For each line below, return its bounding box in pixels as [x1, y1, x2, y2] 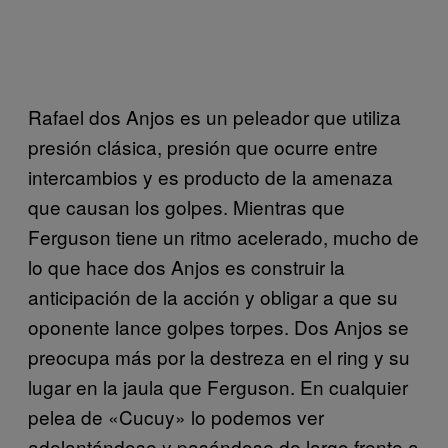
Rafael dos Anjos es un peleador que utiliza [28, 102, 401, 130]
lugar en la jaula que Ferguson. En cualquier [28, 372, 408, 400]
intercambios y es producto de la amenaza [28, 162, 393, 190]
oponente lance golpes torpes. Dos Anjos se [28, 312, 409, 340]
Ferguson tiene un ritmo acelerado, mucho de [28, 222, 419, 250]
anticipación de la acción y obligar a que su [28, 282, 398, 310]
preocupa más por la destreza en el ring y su [28, 342, 410, 370]
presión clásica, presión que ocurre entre [28, 132, 378, 160]
